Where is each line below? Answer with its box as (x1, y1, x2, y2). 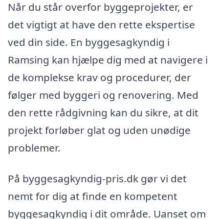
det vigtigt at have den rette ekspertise (8, 17, 195, 31)
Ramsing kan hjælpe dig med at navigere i (8, 52, 208, 66)
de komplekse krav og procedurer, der (8, 70, 191, 84)
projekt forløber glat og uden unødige (8, 123, 191, 137)
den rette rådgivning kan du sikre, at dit (8, 105, 198, 119)
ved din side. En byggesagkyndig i (8, 35, 170, 49)
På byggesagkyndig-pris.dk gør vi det (8, 172, 187, 186)
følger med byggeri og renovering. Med (8, 88, 198, 102)
